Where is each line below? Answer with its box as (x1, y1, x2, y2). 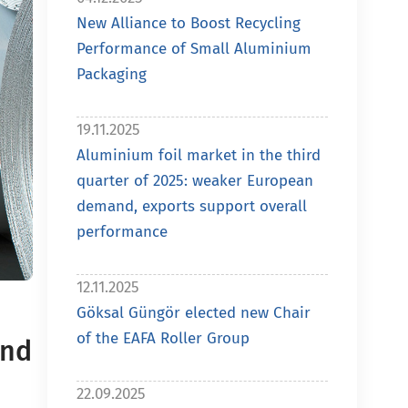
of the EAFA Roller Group (76, 329, 250, 348)
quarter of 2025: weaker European (76, 171, 313, 190)
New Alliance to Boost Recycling (76, 14, 301, 33)
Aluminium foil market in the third (76, 146, 321, 165)
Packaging (76, 65, 147, 84)
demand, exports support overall (76, 197, 307, 216)
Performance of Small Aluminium (76, 39, 311, 58)
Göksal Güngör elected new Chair (76, 303, 311, 322)
